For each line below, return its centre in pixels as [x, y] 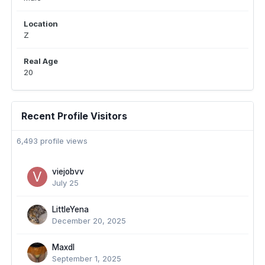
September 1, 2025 [87, 259]
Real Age [41, 61]
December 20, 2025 [89, 221]
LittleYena [70, 210]
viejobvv [68, 172]
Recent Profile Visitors [74, 116]
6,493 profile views [52, 141]
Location [41, 24]
